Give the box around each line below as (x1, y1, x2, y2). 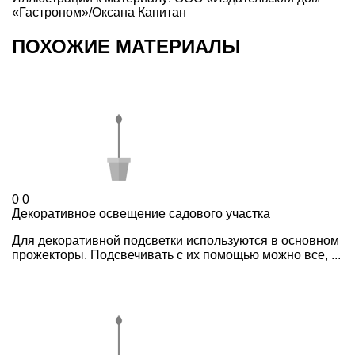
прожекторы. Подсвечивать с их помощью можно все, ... (12, 247, 341, 261)
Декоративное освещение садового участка (12, 206, 270, 220)
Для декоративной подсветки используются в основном (12, 233, 339, 247)
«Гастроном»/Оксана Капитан (12, 5, 186, 19)
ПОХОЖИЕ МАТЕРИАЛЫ (12, 35, 241, 57)
